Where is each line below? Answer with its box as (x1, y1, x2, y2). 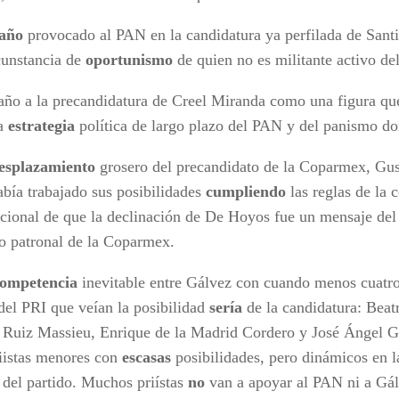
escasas (122, 347, 171, 366)
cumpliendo (206, 182, 286, 200)
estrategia (8, 116, 75, 134)
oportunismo (85, 50, 173, 69)
